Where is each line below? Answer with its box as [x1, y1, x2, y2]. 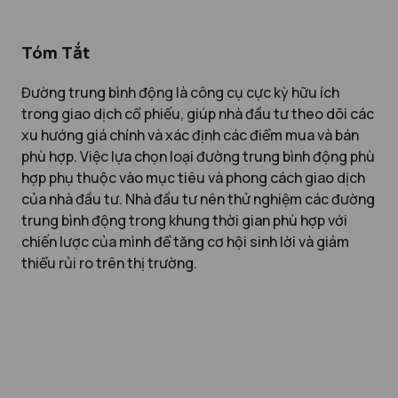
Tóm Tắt [21, 41, 90, 64]
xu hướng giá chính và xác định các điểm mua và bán [21, 124, 359, 145]
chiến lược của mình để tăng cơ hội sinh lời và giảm [21, 231, 349, 251]
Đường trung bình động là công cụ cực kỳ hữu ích [21, 82, 339, 102]
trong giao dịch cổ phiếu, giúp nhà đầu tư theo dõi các [21, 103, 374, 123]
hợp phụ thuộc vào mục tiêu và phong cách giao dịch [21, 167, 365, 187]
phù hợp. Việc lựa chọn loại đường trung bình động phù [21, 146, 375, 166]
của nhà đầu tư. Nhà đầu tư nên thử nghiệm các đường [21, 188, 375, 209]
